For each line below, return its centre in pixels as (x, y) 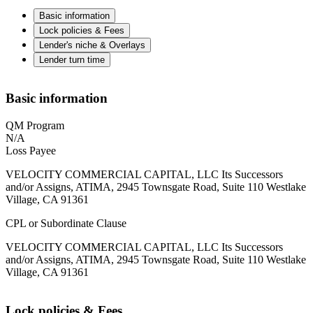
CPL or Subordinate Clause (66, 223)
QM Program (35, 125)
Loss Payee (31, 150)
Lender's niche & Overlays (92, 45)
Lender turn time (72, 59)
